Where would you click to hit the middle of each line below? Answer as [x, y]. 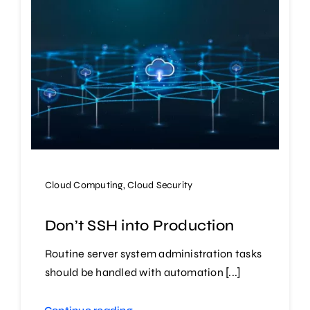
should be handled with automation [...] [143, 273]
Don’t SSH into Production [139, 226]
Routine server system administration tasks [153, 254]
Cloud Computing [84, 185]
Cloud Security [160, 185]
